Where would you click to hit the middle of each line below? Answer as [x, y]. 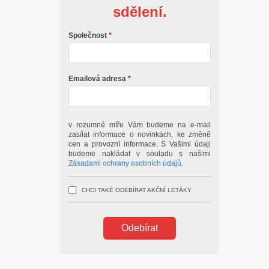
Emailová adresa [98, 79]
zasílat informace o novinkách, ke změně [140, 134]
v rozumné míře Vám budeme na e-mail [140, 125]
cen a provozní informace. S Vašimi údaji [140, 144]
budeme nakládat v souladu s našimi [140, 154]
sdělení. [140, 12]
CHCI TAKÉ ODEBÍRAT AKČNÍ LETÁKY [137, 190]
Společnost [88, 35]
